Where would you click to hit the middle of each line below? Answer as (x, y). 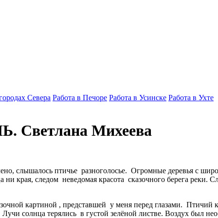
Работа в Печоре (80, 98)
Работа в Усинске (138, 98)
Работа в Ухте (191, 98)
